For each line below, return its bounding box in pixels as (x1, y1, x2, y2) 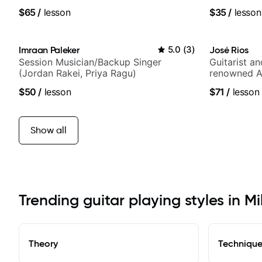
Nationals (209, 78, 251, 91)
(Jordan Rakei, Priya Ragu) (19, 67, 136, 80)
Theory (29, 237, 58, 250)
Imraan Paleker (19, 44, 80, 56)
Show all (30, 125, 67, 136)
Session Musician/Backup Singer (19, 56, 161, 68)
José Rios (209, 44, 249, 56)
